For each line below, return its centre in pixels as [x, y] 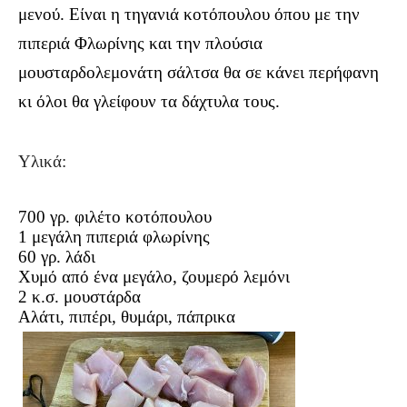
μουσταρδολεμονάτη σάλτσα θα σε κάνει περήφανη [199, 72]
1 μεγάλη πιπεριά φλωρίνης [114, 236]
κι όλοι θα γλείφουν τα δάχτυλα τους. [149, 101]
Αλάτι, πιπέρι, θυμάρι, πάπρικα [127, 316]
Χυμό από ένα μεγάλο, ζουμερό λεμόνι [154, 276]
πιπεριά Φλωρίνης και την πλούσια [140, 43]
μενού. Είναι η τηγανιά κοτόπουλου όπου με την [189, 14]
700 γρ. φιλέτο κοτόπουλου [115, 216]
